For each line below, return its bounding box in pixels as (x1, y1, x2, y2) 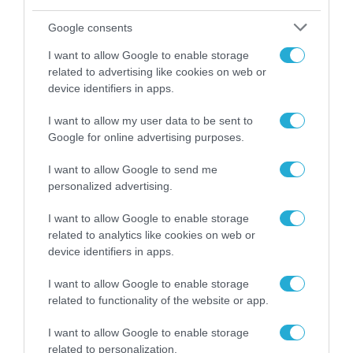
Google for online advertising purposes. (48, 131, 244, 143)
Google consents (48, 20, 132, 34)
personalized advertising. (48, 180, 173, 192)
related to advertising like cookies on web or (48, 65, 266, 78)
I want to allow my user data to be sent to (48, 114, 253, 127)
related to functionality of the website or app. (48, 294, 269, 307)
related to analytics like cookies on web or (48, 229, 255, 241)
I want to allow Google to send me (48, 163, 217, 176)
